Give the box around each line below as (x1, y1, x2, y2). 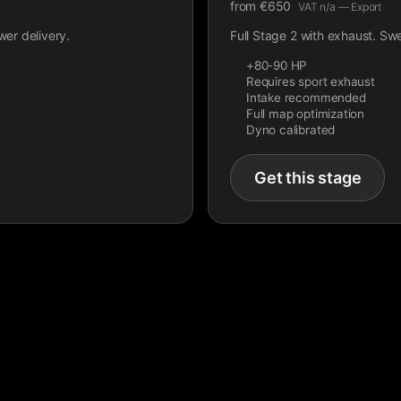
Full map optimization (246, 107, 364, 121)
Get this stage (254, 168, 362, 187)
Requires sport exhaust (246, 74, 375, 89)
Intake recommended (246, 90, 366, 105)
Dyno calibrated (246, 123, 336, 137)
